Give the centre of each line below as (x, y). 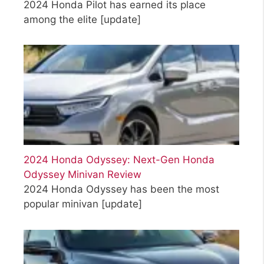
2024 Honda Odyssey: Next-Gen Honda (119, 159)
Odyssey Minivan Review (82, 174)
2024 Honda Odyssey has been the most (121, 189)
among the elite (62, 19)
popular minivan (62, 204)
